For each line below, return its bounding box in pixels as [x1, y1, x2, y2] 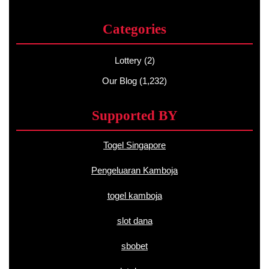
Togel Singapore [103, 140, 166, 150]
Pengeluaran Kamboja [91, 165, 178, 175]
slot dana [116, 216, 153, 226]
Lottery [114, 55, 142, 65]
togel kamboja [107, 190, 162, 201]
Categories [103, 21, 166, 37]
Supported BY [91, 107, 178, 123]
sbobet [121, 241, 148, 251]
